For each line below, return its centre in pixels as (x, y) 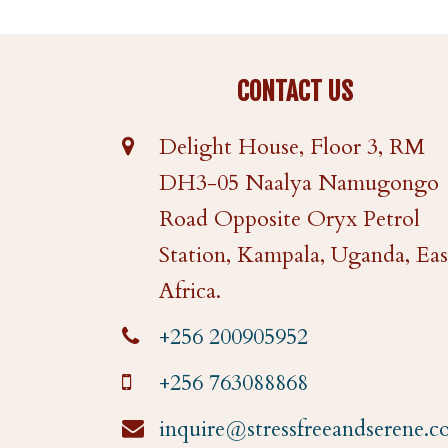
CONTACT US (295, 92)
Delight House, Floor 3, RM (292, 147)
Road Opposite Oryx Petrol (289, 219)
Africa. (190, 291)
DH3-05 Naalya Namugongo (299, 183)
